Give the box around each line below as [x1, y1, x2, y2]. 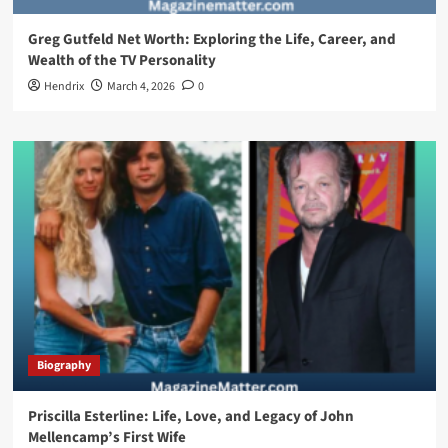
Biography [36, 357, 91, 375]
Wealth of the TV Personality [27, 50, 216, 72]
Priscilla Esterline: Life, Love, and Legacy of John [27, 406, 354, 428]
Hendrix [43, 78, 84, 96]
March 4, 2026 [106, 78, 175, 96]
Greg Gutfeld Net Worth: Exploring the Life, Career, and [27, 29, 396, 51]
